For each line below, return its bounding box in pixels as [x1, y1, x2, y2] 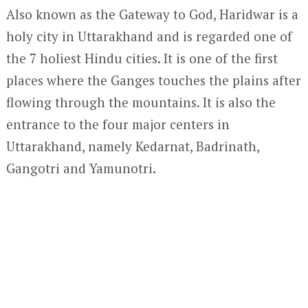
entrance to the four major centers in [5, 115, 230, 133]
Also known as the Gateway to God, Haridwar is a [5, 5, 298, 23]
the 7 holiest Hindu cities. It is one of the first [5, 49, 278, 67]
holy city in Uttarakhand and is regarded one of [5, 27, 292, 45]
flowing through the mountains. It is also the [5, 93, 276, 111]
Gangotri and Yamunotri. [5, 159, 156, 177]
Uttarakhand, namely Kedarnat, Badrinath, [5, 137, 259, 155]
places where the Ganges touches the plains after [5, 71, 301, 89]
